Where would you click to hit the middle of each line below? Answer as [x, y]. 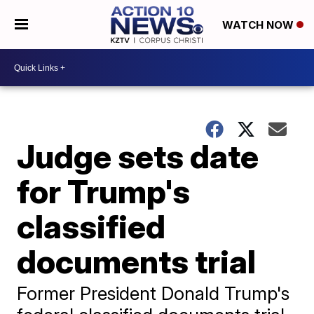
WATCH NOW [259, 25]
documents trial [137, 261]
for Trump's [104, 191]
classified [91, 226]
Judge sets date [138, 156]
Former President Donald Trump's [153, 293]
